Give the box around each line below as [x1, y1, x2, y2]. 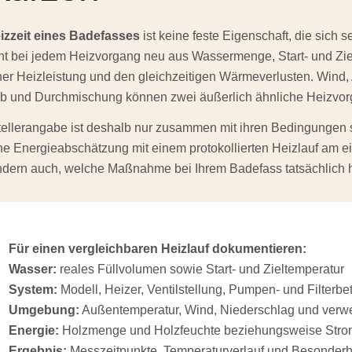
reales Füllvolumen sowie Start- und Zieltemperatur [57, 262, 345, 277]
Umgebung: [9, 303, 80, 317]
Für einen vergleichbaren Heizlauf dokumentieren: [9, 242, 307, 256]
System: [9, 283, 58, 297]
